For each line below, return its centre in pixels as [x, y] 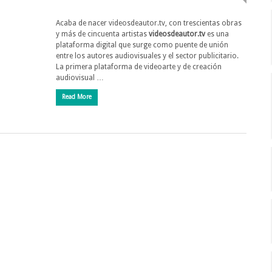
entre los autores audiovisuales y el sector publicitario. [147, 56]
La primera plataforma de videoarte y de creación [139, 67]
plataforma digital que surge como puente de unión [142, 45]
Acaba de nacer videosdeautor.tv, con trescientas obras [149, 23]
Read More [77, 97]
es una [217, 34]
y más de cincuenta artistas [102, 34]
